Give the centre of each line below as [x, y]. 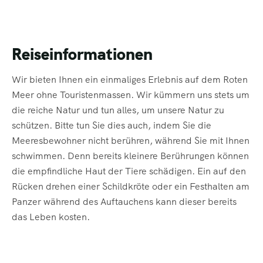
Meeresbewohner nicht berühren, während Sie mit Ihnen [131, 141]
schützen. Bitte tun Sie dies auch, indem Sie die [112, 126]
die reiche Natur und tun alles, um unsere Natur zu [118, 110]
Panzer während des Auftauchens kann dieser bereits [124, 202]
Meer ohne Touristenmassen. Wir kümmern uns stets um [131, 95]
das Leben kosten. [52, 217]
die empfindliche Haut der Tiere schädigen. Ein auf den [129, 171]
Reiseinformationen [82, 54]
